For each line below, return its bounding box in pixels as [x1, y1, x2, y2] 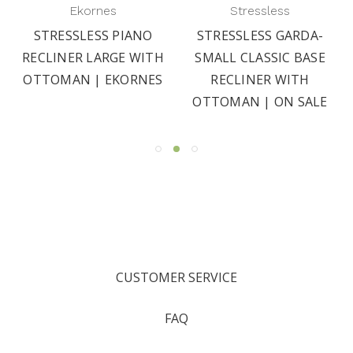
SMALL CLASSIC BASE [195, 48, 325, 66]
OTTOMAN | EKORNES [23, 70, 163, 88]
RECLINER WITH [210, 70, 310, 88]
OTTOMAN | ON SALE [192, 92, 328, 110]
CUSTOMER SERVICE [116, 268, 237, 286]
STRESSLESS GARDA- [196, 26, 324, 44]
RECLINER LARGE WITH [22, 48, 164, 66]
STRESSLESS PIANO [33, 26, 153, 44]
